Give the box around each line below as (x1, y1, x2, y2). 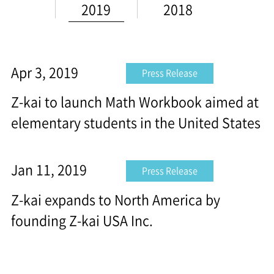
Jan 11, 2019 (10, 160, 87, 180)
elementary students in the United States (10, 113, 261, 133)
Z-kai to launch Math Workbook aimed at (10, 92, 259, 112)
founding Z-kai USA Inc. (10, 210, 153, 230)
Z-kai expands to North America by (10, 189, 220, 209)
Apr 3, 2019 (10, 62, 78, 82)
